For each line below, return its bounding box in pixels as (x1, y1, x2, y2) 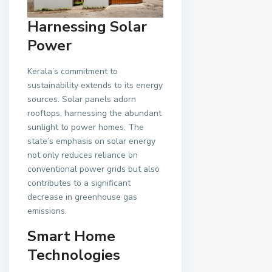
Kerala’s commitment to (27, 65, 118, 77)
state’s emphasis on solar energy (27, 135, 155, 147)
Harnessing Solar (27, 16, 147, 36)
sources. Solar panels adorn (27, 93, 136, 105)
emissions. (27, 205, 67, 217)
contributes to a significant (27, 177, 131, 189)
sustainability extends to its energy (27, 79, 163, 91)
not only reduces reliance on (27, 149, 138, 161)
